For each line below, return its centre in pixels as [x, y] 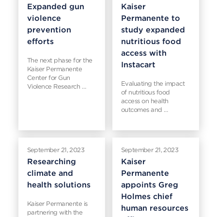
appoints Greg [149, 185]
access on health [145, 101]
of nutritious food [145, 92]
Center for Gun [48, 78]
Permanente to [150, 18]
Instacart [138, 65]
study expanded [153, 30]
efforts [40, 41]
